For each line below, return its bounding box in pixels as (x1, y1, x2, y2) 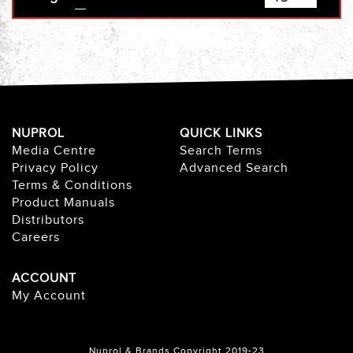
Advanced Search (180, 161, 288, 176)
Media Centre (12, 143, 96, 158)
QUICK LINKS (180, 126, 262, 141)
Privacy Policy (12, 161, 98, 176)
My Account (12, 288, 86, 303)
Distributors (12, 213, 84, 228)
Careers (12, 230, 60, 245)
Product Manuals (12, 195, 115, 210)
